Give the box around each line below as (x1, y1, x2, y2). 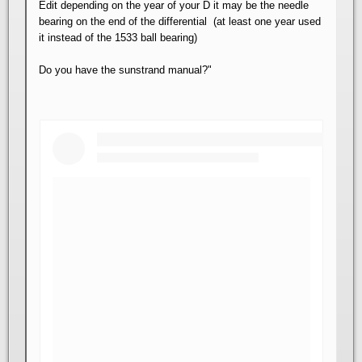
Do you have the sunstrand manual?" (39, 63, 212, 76)
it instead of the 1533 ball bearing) (39, 31, 197, 44)
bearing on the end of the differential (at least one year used (39, 15, 321, 27)
